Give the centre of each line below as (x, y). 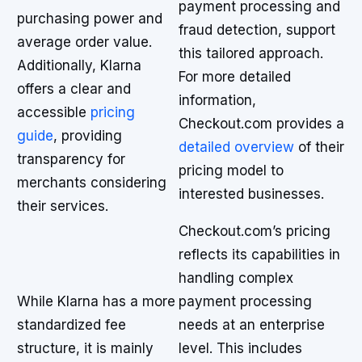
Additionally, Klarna (79, 65)
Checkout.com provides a (261, 124)
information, (217, 100)
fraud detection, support (257, 30)
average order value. (84, 42)
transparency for (71, 159)
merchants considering (92, 183)
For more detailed (235, 77)
